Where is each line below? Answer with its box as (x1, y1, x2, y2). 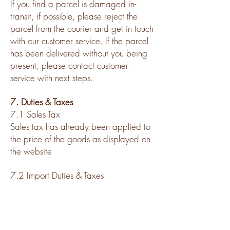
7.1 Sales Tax (10, 108, 60, 120)
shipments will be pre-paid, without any (10, 194, 152, 206)
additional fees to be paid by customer (10, 206, 151, 218)
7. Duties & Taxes (10, 95, 73, 108)
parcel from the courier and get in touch (10, 22, 154, 34)
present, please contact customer (10, 59, 128, 71)
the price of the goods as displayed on (10, 132, 150, 145)
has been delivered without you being (10, 47, 147, 59)
